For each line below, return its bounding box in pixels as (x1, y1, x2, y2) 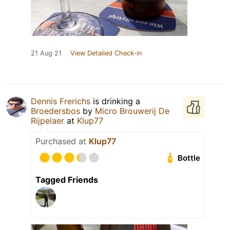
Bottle (178, 153, 201, 163)
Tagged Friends (35, 175, 98, 185)
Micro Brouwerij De (95, 106, 169, 117)
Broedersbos (31, 106, 80, 117)
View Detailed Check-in (70, 49, 142, 57)
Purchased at (35, 136, 89, 147)
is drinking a (90, 96, 140, 107)
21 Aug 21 (31, 49, 62, 57)
